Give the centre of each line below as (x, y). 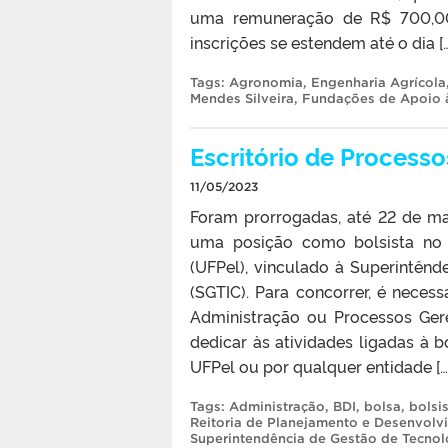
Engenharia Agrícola (378, 82)
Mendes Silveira (242, 98)
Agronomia (266, 82)
